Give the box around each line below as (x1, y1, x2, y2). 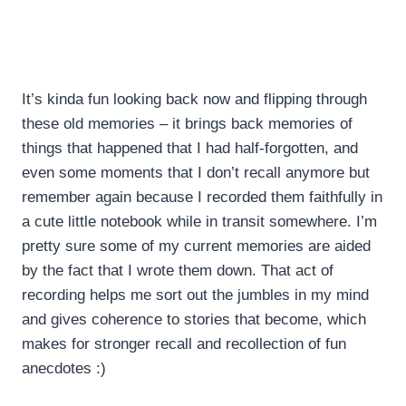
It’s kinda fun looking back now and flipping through (22, 91, 367, 109)
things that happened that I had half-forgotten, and (22, 140, 358, 158)
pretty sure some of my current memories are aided (22, 237, 371, 256)
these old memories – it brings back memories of (22, 115, 353, 133)
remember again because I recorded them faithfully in (22, 188, 382, 207)
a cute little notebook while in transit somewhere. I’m (22, 213, 377, 231)
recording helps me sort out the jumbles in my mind (22, 286, 369, 304)
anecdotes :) (22, 360, 106, 378)
